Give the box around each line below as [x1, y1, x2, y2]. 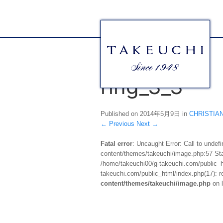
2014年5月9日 [140, 110, 180, 118]
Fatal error [101, 140, 132, 148]
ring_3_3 [101, 74, 183, 100]
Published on [101, 110, 140, 118]
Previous [107, 120, 134, 128]
